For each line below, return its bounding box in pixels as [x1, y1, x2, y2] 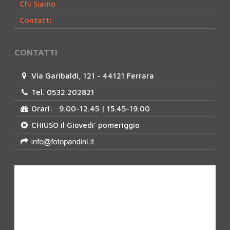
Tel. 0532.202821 [29, 87, 95, 97]
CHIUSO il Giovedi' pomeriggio [29, 120, 140, 129]
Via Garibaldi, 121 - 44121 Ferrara [29, 71, 155, 80]
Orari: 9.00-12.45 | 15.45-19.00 [29, 104, 150, 113]
